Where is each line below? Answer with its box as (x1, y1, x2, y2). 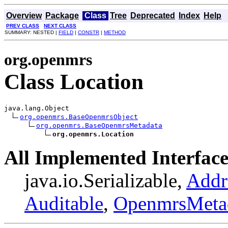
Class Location (4, 69, 144, 94)
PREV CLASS (6, 23, 39, 28)
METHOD (104, 30, 126, 35)
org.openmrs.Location (52, 130, 134, 138)
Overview (6, 11, 42, 20)
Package (45, 11, 79, 20)
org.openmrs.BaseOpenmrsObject (20, 112, 138, 121)
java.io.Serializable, (24, 169, 186, 191)
